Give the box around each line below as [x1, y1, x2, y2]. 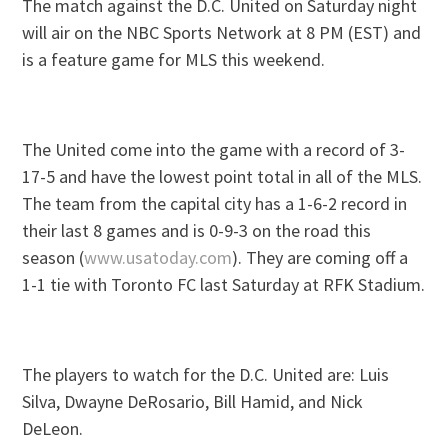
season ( [22, 246, 85, 270]
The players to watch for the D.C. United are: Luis [22, 363, 390, 387]
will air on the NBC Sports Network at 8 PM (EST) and [22, 21, 422, 45]
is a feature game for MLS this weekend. [22, 48, 326, 72]
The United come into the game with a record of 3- [22, 138, 406, 162]
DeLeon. [22, 417, 84, 441]
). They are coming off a [232, 246, 409, 270]
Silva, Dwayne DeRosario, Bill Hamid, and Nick [22, 390, 364, 414]
